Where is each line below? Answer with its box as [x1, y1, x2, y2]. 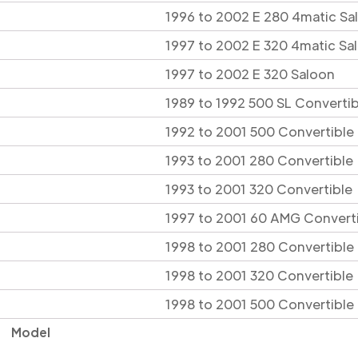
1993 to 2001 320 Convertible [165, 180, 352, 197]
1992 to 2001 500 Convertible [165, 122, 354, 140]
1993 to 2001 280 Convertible [165, 151, 353, 169]
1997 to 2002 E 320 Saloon [165, 65, 335, 82]
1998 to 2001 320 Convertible [165, 266, 353, 284]
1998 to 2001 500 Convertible [165, 295, 354, 312]
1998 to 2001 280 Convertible [165, 237, 354, 255]
